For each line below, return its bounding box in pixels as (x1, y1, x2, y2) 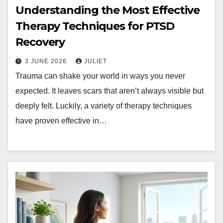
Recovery (15, 35, 65, 49)
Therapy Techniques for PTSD (15, 19, 175, 33)
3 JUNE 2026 (25, 57, 69, 65)
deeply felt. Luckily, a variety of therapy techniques (15, 101, 192, 110)
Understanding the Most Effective (15, 3, 200, 17)
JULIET (84, 57, 107, 65)
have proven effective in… (15, 116, 107, 125)
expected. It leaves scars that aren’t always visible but (15, 86, 204, 95)
